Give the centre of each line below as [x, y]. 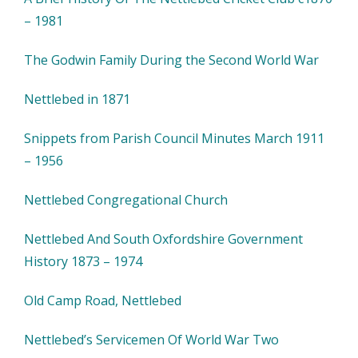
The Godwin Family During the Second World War [171, 60]
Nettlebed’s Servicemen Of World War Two [151, 340]
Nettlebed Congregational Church [126, 200]
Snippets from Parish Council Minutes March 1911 [174, 138]
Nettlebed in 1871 [77, 99]
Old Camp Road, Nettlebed [103, 300]
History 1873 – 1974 [83, 261]
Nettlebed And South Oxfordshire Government [163, 239]
